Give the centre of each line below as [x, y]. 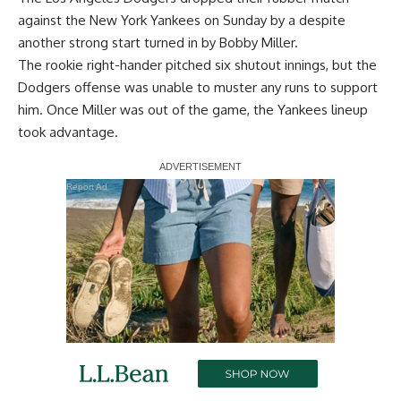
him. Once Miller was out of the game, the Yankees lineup [193, 109]
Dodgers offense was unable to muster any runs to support [198, 87]
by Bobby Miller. [248, 42]
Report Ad [87, 186]
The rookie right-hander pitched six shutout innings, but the [197, 64]
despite [322, 20]
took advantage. [68, 132]
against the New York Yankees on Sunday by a [158, 20]
